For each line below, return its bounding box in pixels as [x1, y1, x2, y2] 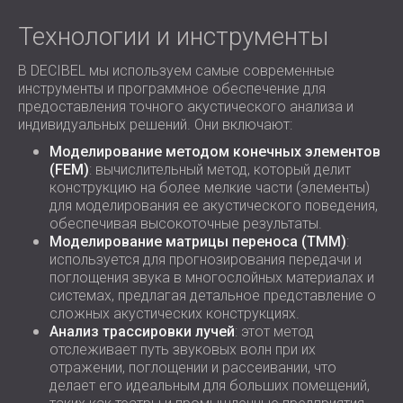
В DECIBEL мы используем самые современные [18, 62, 335, 79]
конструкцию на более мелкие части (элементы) [49, 179, 370, 196]
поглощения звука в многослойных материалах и [49, 269, 374, 286]
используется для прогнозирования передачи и [49, 251, 362, 268]
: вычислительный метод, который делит [89, 161, 351, 178]
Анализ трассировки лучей [49, 323, 235, 340]
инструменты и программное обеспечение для [18, 80, 326, 97]
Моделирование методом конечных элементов [49, 143, 381, 160]
